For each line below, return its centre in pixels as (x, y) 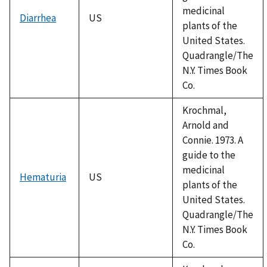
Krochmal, (204, 110)
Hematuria (43, 177)
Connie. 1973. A (213, 140)
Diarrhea (38, 18)
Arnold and (206, 125)
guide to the (209, 155)
